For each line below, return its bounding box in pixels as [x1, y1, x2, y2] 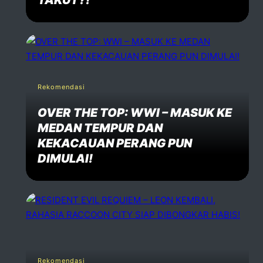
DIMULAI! [38, 151, 93, 166]
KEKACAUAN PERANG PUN [38, 136, 192, 150]
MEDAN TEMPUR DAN [38, 120, 163, 135]
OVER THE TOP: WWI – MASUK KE [38, 105, 232, 120]
